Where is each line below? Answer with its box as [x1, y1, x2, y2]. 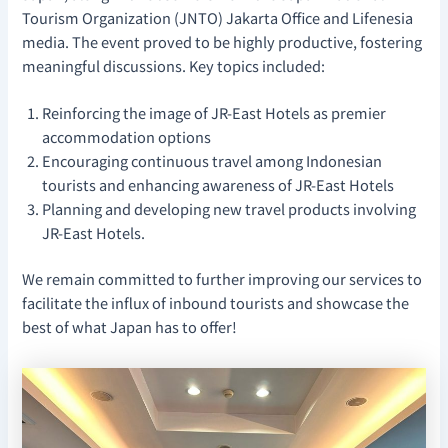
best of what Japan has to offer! [22, 315, 238, 337]
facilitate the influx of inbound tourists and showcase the [22, 291, 410, 313]
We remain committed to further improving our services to [22, 267, 423, 289]
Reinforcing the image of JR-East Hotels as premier [42, 102, 387, 124]
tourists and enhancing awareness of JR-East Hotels [42, 174, 395, 196]
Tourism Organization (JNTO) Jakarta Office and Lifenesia [22, 6, 414, 28]
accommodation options [42, 126, 212, 148]
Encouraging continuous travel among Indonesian [42, 150, 383, 172]
